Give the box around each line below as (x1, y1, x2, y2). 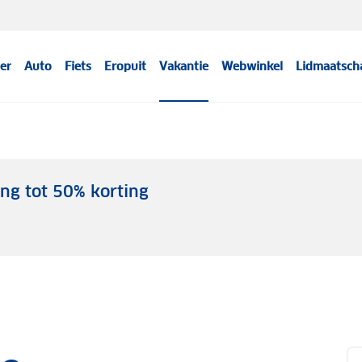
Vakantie (159, 59, 209, 74)
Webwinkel (221, 59, 284, 74)
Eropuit (104, 59, 147, 74)
